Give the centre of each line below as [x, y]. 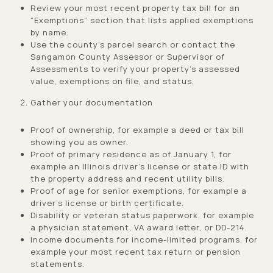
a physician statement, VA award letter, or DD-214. [139, 227]
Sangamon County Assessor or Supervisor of [127, 56]
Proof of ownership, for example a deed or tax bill [137, 129]
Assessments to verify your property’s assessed [135, 69]
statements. [57, 264]
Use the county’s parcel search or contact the [133, 44]
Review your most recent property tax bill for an [135, 8]
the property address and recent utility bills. [127, 178]
